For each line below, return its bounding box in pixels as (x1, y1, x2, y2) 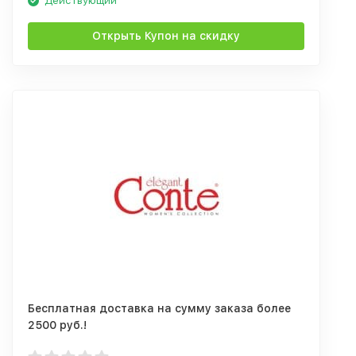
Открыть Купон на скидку (92, 29, 240, 42)
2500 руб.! (28, 319, 87, 331)
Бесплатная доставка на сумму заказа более (28, 302, 291, 315)
